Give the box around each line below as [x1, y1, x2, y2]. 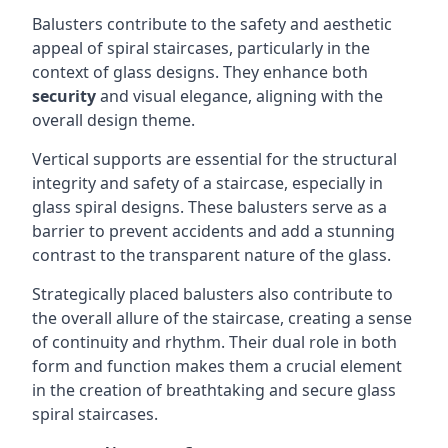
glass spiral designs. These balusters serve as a [32, 196, 387, 218]
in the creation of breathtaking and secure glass [32, 379, 396, 401]
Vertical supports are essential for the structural [32, 148, 397, 170]
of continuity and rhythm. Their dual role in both [32, 331, 397, 353]
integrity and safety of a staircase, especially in [32, 172, 383, 194]
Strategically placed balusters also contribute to [32, 283, 393, 305]
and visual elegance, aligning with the [96, 85, 383, 107]
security [32, 85, 96, 107]
